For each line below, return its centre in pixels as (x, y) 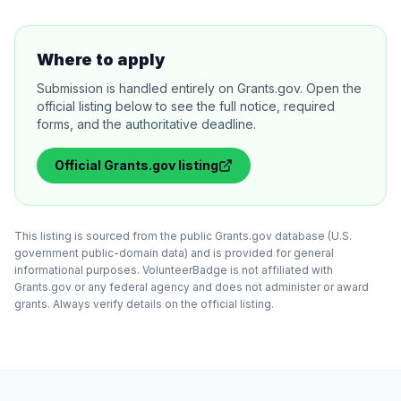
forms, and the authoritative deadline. (146, 124)
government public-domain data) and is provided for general (174, 253)
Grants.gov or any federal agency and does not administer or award (192, 287)
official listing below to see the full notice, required (186, 106)
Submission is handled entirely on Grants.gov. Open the (199, 88)
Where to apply (101, 60)
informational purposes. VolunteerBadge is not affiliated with (174, 270)
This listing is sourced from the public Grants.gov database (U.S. (183, 236)
